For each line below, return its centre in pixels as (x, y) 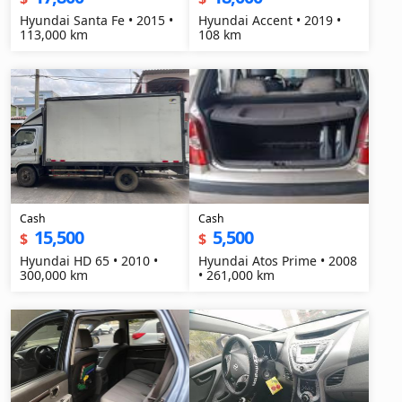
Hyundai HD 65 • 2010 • (89, 261)
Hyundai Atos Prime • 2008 (278, 261)
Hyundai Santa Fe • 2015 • (96, 20)
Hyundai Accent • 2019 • (270, 20)
